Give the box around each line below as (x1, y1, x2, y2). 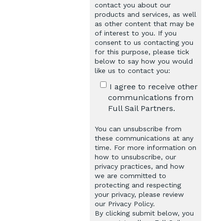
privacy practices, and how (95, 162, 184, 170)
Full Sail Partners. (108, 103, 176, 113)
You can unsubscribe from (95, 124, 182, 133)
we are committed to (95, 171, 166, 180)
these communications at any (95, 134, 193, 142)
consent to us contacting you (95, 38, 193, 47)
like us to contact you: (95, 67, 170, 75)
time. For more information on (95, 143, 196, 151)
